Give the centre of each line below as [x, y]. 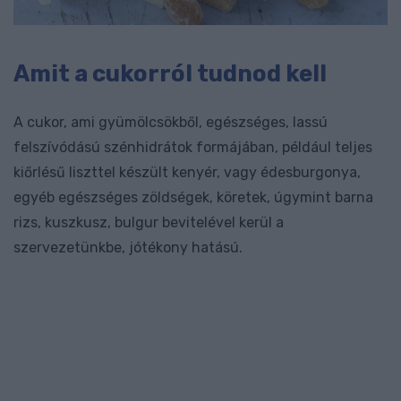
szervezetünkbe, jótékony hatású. [128, 247]
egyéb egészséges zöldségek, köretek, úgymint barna [193, 197]
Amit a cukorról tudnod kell [170, 73]
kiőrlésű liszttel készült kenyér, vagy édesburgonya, [187, 172]
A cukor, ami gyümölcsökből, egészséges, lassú [171, 122]
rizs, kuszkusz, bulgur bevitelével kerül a [149, 222]
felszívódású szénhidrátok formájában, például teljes [193, 147]
